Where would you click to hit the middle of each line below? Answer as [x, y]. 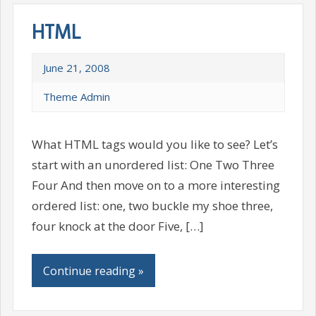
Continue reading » [93, 271]
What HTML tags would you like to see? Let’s [154, 144]
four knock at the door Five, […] [117, 226]
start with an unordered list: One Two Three [153, 164]
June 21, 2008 [76, 68]
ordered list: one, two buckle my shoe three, [152, 205]
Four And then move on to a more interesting [156, 185]
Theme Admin [76, 97]
